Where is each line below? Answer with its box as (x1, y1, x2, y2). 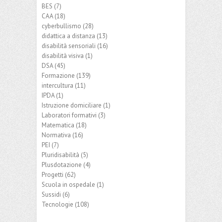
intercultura (42, 81, 73, 90)
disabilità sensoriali (42, 41, 96, 50)
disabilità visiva (42, 51, 84, 60)
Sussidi (42, 190, 61, 199)
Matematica (42, 120, 74, 129)
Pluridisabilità (42, 150, 79, 159)
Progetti (42, 170, 63, 179)
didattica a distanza (42, 31, 95, 40)
